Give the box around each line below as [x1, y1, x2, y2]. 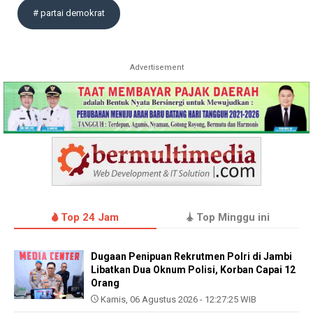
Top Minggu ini [193, 211, 270, 224]
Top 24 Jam [58, 211, 119, 224]
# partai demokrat [33, 7, 105, 18]
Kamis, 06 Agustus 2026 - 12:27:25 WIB [99, 294, 256, 305]
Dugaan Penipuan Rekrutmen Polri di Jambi [91, 251, 292, 263]
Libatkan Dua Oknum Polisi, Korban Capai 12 [91, 264, 296, 276]
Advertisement [129, 62, 184, 72]
